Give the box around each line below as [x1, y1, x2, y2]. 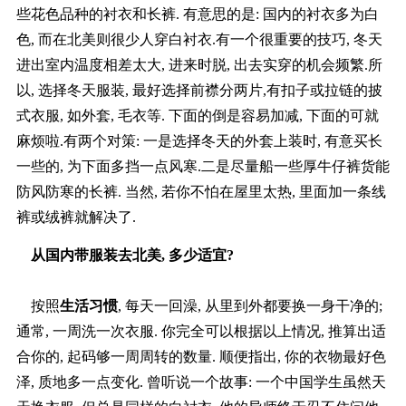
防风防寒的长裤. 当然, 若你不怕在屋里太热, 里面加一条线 [15, 184, 386, 200]
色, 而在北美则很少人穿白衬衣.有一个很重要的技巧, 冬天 [15, 32, 382, 48]
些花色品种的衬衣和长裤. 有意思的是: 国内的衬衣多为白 [15, 6, 379, 23]
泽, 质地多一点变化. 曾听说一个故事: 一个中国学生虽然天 [15, 374, 386, 391]
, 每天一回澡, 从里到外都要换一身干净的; [117, 298, 382, 314]
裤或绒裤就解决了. [15, 209, 136, 226]
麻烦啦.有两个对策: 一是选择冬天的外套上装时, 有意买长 [15, 133, 382, 150]
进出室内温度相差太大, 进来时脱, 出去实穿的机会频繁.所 [15, 57, 382, 73]
